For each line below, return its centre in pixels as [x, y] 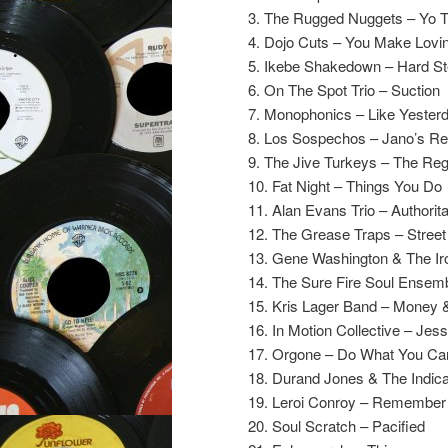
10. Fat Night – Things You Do [345, 186]
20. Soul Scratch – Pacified [336, 426]
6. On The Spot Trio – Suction [344, 90]
